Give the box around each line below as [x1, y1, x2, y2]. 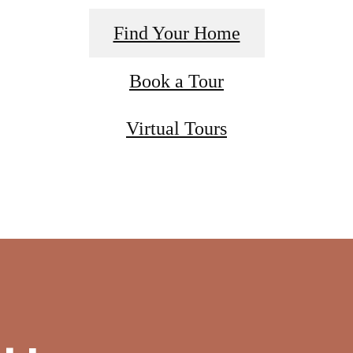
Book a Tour [129, 71, 224, 92]
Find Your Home [113, 23, 240, 44]
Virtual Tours [126, 118, 227, 139]
